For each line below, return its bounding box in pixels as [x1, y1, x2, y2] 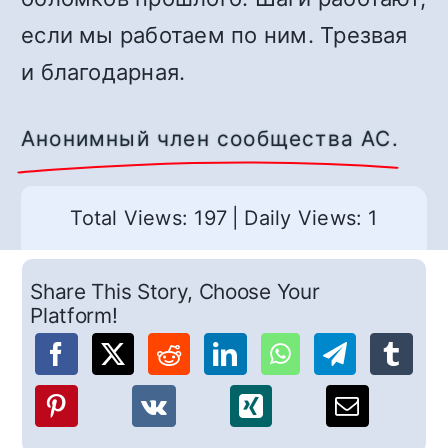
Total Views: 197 [70, 206, 228, 230]
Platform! [30, 303, 118, 329]
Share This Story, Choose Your [30, 279, 320, 305]
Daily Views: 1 [244, 206, 378, 230]
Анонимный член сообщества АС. [21, 126, 399, 151]
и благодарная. [21, 59, 186, 85]
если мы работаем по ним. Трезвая [21, 22, 408, 48]
